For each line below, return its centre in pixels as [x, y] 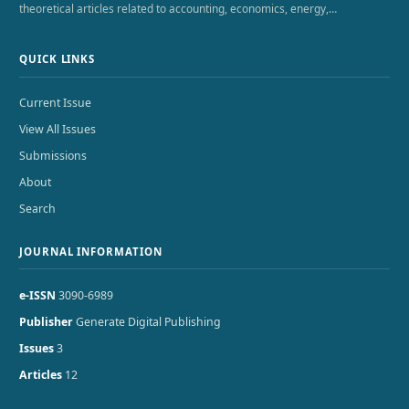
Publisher [46, 321]
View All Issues [58, 130]
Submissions [53, 156]
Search [37, 209]
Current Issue [55, 103]
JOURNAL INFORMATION [91, 251]
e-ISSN [37, 295]
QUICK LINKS [58, 59]
